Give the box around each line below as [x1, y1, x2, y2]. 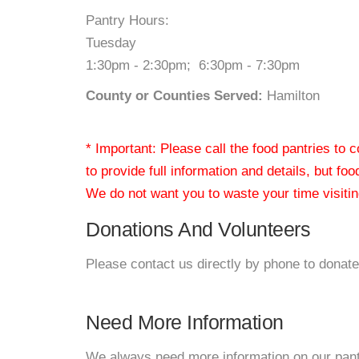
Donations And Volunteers [86, 218, 310, 240]
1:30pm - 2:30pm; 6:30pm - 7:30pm [86, 58, 300, 73]
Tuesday [86, 35, 136, 50]
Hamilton [263, 88, 320, 103]
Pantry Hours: [86, 13, 169, 28]
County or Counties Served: [86, 88, 263, 103]
